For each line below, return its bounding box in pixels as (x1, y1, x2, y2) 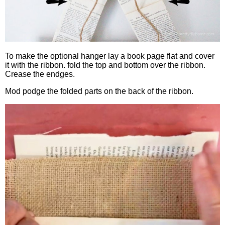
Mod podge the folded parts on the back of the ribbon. (5, 87, 193, 96)
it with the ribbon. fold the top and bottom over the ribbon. (5, 61, 205, 70)
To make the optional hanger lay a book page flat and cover (5, 52, 214, 61)
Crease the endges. (5, 70, 75, 79)
